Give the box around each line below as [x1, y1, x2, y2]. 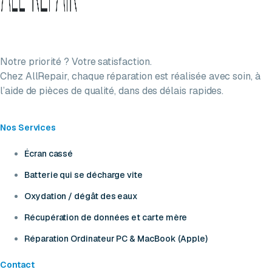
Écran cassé [24, 148, 73, 159]
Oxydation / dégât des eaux [24, 190, 138, 202]
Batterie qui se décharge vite [24, 169, 143, 180]
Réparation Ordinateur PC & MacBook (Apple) [24, 233, 208, 244]
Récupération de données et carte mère [24, 211, 188, 223]
